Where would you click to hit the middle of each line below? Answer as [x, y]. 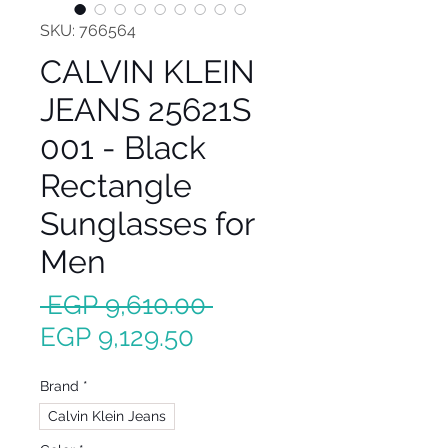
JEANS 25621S [145, 109]
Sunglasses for [147, 223]
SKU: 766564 [88, 30]
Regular [258, 304]
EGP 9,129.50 [117, 337]
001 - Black [123, 147]
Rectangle [116, 185]
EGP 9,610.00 [126, 305]
